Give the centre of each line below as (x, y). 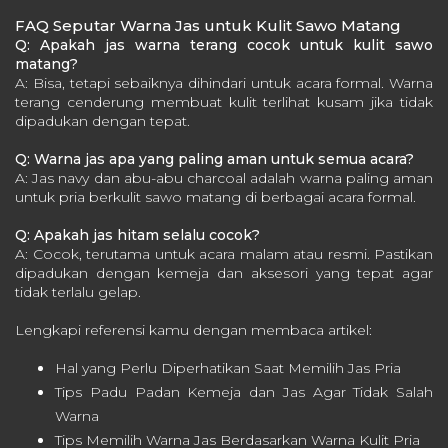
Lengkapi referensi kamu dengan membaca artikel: (193, 330)
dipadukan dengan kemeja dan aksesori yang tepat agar (224, 273)
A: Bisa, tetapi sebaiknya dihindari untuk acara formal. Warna (224, 83)
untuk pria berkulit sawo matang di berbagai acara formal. (215, 197)
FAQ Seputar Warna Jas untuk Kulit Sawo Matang (208, 26)
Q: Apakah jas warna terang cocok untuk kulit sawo (224, 45)
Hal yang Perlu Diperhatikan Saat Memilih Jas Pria (228, 368)
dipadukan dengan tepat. (102, 121)
